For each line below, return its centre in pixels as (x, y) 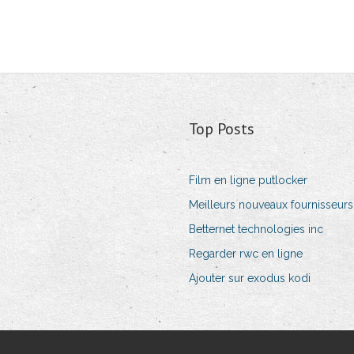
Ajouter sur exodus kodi (249, 279)
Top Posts (221, 129)
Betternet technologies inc (256, 230)
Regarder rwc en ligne (245, 254)
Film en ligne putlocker (248, 181)
